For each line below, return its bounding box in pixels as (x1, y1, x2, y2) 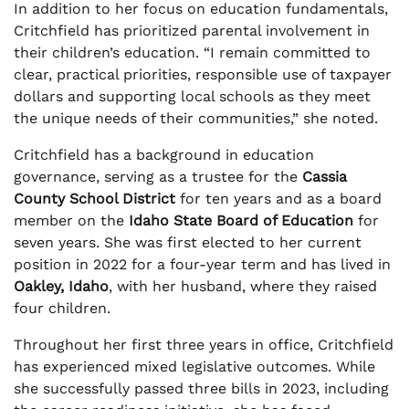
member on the (14, 212, 129, 230)
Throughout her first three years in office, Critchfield (14, 336, 393, 354)
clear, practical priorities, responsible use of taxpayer (14, 66, 392, 84)
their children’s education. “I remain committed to (14, 44, 371, 62)
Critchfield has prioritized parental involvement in (14, 22, 370, 40)
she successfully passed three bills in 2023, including (14, 380, 389, 398)
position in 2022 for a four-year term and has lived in (14, 256, 391, 274)
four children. (14, 299, 110, 318)
